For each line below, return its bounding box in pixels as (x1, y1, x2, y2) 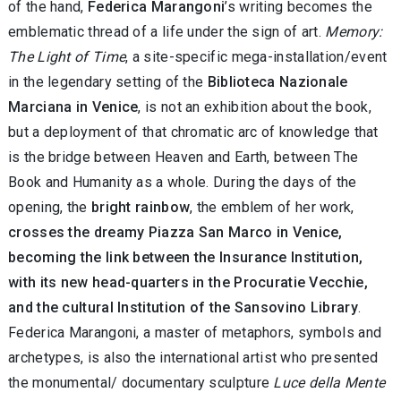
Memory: (325, 22, 383, 40)
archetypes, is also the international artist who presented (8, 348, 379, 366)
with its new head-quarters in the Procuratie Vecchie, (8, 273, 368, 291)
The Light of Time (8, 47, 126, 65)
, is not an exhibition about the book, (138, 98, 371, 115)
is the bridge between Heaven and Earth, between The (8, 148, 359, 166)
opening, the (8, 198, 91, 216)
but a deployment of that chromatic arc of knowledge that (8, 123, 379, 141)
